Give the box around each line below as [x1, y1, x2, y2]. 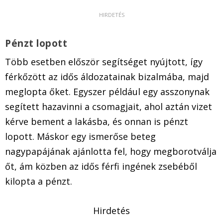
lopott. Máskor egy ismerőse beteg [5, 130, 156, 143]
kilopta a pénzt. [5, 175, 75, 188]
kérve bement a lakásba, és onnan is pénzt [5, 115, 188, 128]
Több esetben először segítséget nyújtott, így [5, 56, 203, 68]
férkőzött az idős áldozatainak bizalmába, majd [5, 71, 209, 83]
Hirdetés [93, 204, 130, 217]
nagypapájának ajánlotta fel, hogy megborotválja [5, 145, 217, 158]
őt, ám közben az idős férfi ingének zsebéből [5, 160, 197, 173]
